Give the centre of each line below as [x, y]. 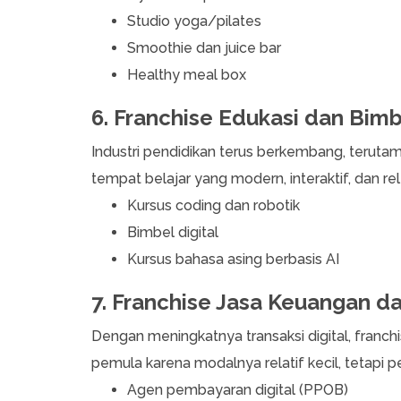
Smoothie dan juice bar [204, 48]
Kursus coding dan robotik [213, 206]
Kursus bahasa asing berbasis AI [233, 260]
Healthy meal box [187, 75]
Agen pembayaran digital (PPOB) [238, 390]
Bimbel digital [173, 233]
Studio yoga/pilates [194, 21]
